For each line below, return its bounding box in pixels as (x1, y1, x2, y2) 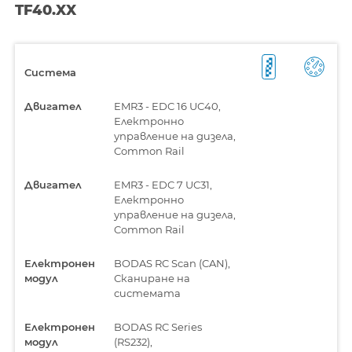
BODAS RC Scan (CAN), (114, 256, 230, 269)
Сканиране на (114, 271, 190, 284)
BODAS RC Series (114, 320, 202, 333)
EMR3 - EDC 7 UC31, (114, 178, 212, 191)
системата (114, 286, 181, 299)
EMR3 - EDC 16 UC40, (114, 99, 221, 112)
